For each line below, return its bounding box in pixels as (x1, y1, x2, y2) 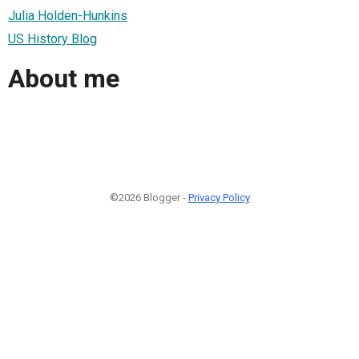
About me (8, 63, 119, 95)
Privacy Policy (188, 191, 250, 204)
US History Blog (8, 30, 97, 46)
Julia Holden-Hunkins (8, 7, 127, 23)
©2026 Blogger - (109, 191, 188, 204)
